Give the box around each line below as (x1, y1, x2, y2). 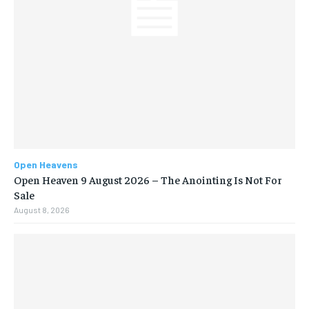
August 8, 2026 (14, 205, 70, 215)
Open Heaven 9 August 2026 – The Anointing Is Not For (14, 172, 282, 187)
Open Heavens (14, 159, 78, 171)
